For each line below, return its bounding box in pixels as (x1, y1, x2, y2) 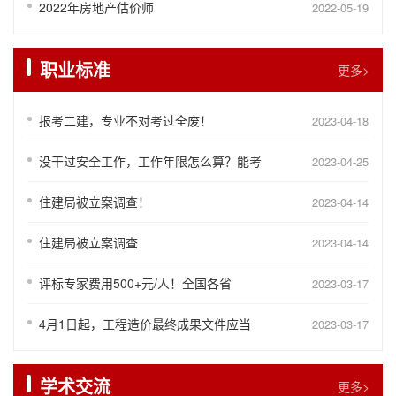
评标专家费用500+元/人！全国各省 (39, 273, 232, 292)
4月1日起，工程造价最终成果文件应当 (39, 314, 251, 332)
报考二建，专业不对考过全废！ (39, 110, 212, 129)
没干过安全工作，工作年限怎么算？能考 (39, 151, 262, 170)
